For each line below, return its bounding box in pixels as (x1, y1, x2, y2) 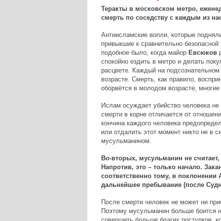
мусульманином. (101, 137, 151, 145)
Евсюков (188, 48, 217, 56)
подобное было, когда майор (101, 48, 188, 56)
